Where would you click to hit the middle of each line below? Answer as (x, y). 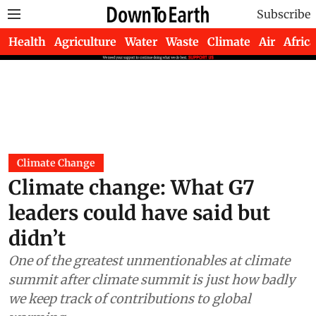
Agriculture (85, 42)
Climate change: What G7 (132, 216)
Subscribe (284, 14)
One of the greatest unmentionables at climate (149, 289)
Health (27, 42)
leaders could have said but (139, 241)
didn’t (37, 267)
